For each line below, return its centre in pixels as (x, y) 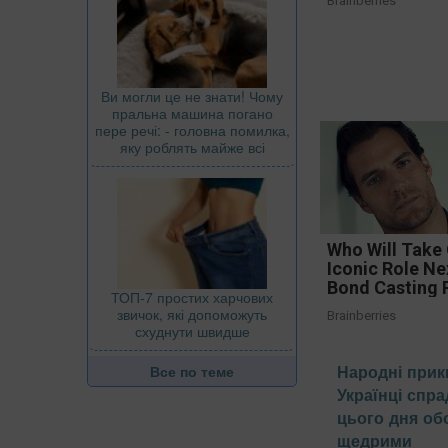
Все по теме (192, 371)
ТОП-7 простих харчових (192, 297)
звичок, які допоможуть (192, 314)
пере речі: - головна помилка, (192, 129)
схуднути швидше (192, 331)
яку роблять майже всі (192, 146)
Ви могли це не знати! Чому (192, 95)
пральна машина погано (192, 112)
